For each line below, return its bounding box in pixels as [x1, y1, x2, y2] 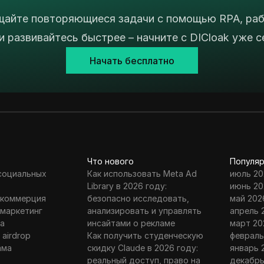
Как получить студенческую [87, 230, 203, 241]
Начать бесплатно [90, 54, 174, 67]
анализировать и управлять [87, 206, 202, 216]
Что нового [87, 156, 134, 167]
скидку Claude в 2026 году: [87, 243, 198, 253]
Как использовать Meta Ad [87, 169, 197, 179]
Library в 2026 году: [87, 181, 167, 192]
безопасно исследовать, [87, 193, 189, 204]
